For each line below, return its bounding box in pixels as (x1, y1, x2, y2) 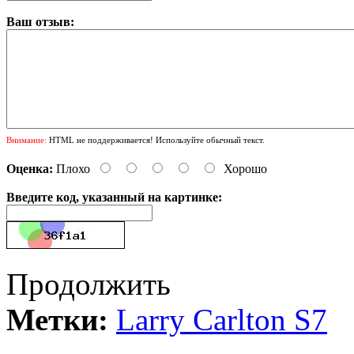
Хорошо (224, 161, 267, 175)
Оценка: (6, 161, 53, 175)
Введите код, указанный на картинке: (6, 190, 222, 204)
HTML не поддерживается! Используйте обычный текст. (47, 134, 265, 145)
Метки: (6, 302, 108, 337)
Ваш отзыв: (6, 14, 74, 28)
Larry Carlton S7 (116, 302, 327, 337)
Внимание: (6, 134, 47, 145)
